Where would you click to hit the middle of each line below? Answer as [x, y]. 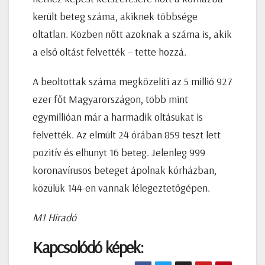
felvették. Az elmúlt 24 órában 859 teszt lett [127, 134]
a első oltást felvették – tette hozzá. [109, 51]
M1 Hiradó [54, 217]
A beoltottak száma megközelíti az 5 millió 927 [132, 81]
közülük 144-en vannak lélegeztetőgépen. [121, 188]
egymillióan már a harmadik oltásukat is [118, 117]
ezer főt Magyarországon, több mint [110, 99]
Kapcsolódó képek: [88, 247]
